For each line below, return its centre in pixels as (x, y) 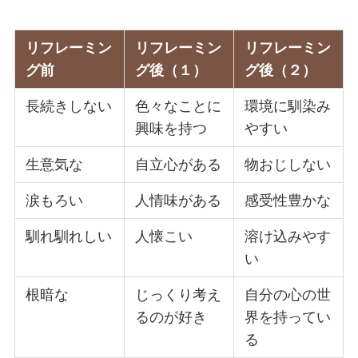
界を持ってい (288, 317)
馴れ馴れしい (69, 236)
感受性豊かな (288, 200)
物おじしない (288, 164)
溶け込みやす (288, 236)
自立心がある (179, 164)
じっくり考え (179, 294)
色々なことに (179, 106)
